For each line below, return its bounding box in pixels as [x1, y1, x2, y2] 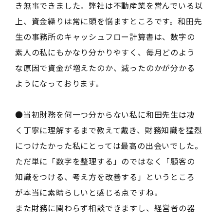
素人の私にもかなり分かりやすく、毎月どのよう [15, 46, 195, 58]
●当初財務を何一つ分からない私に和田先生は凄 [15, 108, 195, 120]
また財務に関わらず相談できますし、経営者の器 [15, 201, 195, 214]
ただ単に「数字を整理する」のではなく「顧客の [15, 155, 195, 167]
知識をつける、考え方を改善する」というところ [15, 170, 195, 182]
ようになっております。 [15, 77, 104, 89]
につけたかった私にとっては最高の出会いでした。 [15, 139, 203, 151]
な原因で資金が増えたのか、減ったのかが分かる [15, 61, 195, 73]
